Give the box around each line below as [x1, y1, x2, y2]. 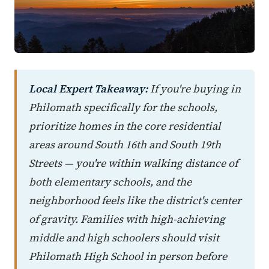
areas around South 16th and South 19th [29, 136, 221, 152]
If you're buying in [148, 80, 241, 96]
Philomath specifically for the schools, [29, 99, 217, 115]
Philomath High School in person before [29, 248, 227, 264]
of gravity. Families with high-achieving [29, 211, 225, 226]
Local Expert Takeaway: [29, 80, 148, 96]
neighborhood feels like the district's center [29, 192, 241, 208]
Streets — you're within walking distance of [29, 155, 238, 171]
